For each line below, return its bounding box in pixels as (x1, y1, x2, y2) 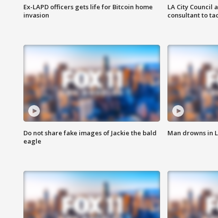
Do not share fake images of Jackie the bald (23, 128, 157, 138)
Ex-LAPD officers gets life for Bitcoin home (23, 2, 153, 12)
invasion (23, 11, 49, 20)
